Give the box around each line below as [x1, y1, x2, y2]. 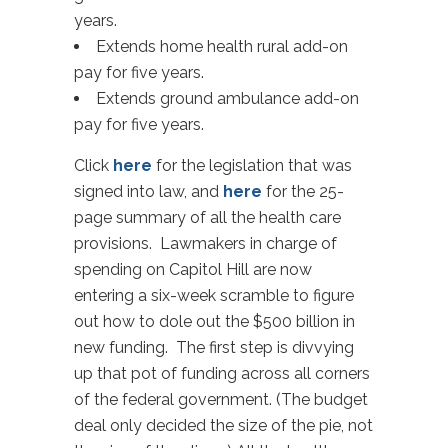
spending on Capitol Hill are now [74, 260, 312, 279]
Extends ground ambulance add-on [96, 89, 359, 108]
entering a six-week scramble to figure [74, 286, 354, 305]
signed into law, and [74, 182, 223, 201]
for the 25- [262, 182, 344, 201]
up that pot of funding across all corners [74, 364, 370, 383]
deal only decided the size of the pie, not [74, 416, 373, 435]
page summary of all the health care [74, 208, 341, 227]
